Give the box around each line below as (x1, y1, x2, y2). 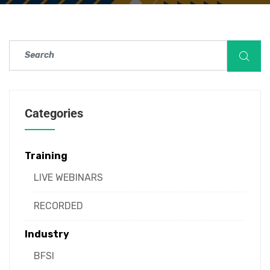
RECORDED (34, 199, 83, 212)
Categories (25, 105, 83, 121)
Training (25, 149, 67, 162)
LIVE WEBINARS (34, 171, 103, 183)
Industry (25, 228, 69, 240)
